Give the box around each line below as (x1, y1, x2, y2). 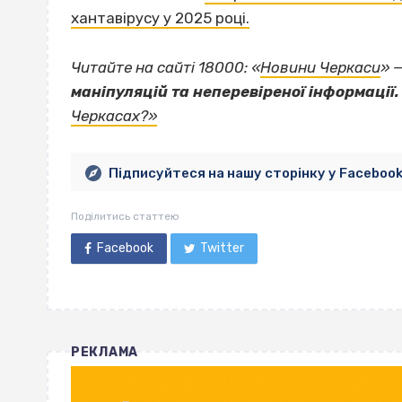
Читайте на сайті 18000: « (71, 57, 260, 76)
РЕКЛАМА (71, 344, 138, 360)
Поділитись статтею (71, 209, 179, 223)
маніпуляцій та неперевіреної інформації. (71, 82, 399, 100)
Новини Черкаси (260, 57, 380, 76)
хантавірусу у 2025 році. (71, 9, 249, 28)
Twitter (200, 240, 245, 256)
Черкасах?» (71, 106, 157, 125)
